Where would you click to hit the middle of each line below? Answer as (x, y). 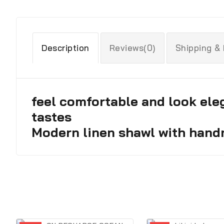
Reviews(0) (132, 48)
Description (65, 48)
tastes (51, 117)
